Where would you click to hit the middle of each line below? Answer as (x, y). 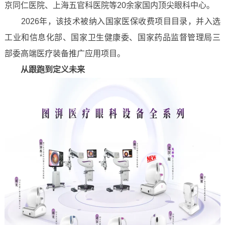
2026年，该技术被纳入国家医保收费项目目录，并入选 (113, 21)
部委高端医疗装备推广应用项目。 (65, 53)
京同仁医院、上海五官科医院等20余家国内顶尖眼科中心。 (109, 5)
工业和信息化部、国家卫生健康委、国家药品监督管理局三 (113, 37)
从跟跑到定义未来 (52, 70)
